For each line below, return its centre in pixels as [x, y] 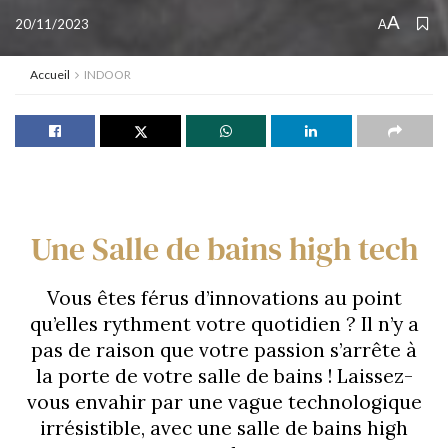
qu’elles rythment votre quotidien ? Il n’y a [224, 324]
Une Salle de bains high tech [224, 249]
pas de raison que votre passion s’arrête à [224, 350]
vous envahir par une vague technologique [224, 402]
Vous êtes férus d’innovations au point [224, 298]
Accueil [50, 74]
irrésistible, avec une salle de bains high [224, 428]
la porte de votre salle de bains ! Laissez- [224, 376]
